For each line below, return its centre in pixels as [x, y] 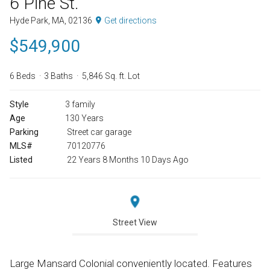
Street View [135, 222]
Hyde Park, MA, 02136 [52, 20]
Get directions [130, 20]
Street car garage [99, 132]
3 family [80, 104]
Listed [21, 159]
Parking [24, 132]
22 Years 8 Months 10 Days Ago [127, 159]
